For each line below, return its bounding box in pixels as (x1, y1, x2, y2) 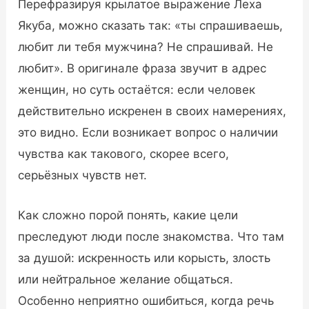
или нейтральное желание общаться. (18, 272, 234, 287)
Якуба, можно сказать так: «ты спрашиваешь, (18, 18, 283, 32)
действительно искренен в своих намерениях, (18, 103, 287, 118)
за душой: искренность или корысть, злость (18, 251, 271, 266)
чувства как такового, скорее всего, (18, 146, 230, 161)
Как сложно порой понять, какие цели (18, 208, 239, 223)
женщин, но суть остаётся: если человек (18, 82, 256, 97)
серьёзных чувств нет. (18, 168, 148, 182)
